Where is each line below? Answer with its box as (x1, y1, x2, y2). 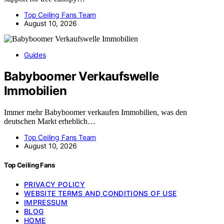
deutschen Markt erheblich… (4, 117, 95, 126)
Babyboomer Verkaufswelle (4, 69, 159, 84)
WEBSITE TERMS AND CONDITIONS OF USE (24, 189, 177, 198)
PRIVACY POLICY (24, 180, 85, 189)
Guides (24, 50, 46, 59)
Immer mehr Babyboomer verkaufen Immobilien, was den (4, 108, 187, 117)
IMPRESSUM (24, 198, 68, 207)
